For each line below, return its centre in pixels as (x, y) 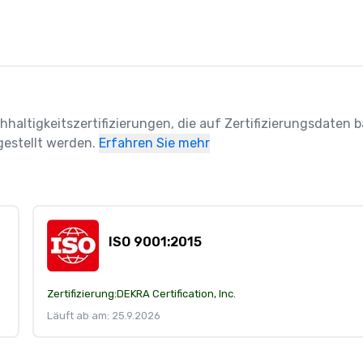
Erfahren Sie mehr (154, 143)
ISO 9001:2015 (155, 242)
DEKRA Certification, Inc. (176, 294)
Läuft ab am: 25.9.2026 (104, 316)
